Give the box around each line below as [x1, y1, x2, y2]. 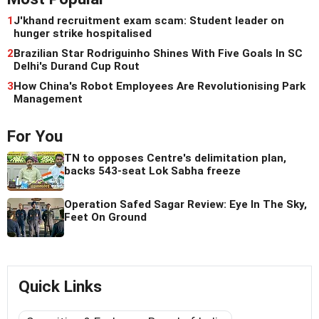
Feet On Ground [64, 211, 147, 224]
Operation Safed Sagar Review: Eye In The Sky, [64, 198, 307, 211]
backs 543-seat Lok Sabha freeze [64, 164, 241, 178]
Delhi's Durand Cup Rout [14, 60, 140, 73]
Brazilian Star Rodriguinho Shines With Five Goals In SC [14, 47, 303, 61]
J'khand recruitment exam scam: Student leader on [14, 14, 284, 28]
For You [7, 127, 63, 147]
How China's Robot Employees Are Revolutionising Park [14, 80, 305, 93]
